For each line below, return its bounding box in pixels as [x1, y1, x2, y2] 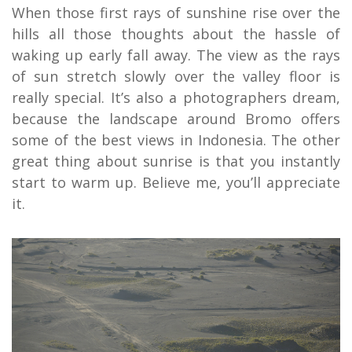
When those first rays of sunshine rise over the [12, 3, 340, 23]
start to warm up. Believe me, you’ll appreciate [12, 173, 340, 192]
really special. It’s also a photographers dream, [12, 88, 340, 108]
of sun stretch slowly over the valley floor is [12, 67, 340, 86]
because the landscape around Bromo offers [12, 109, 340, 129]
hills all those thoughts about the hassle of [12, 24, 340, 44]
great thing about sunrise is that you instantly [12, 152, 340, 171]
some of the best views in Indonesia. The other [12, 130, 340, 150]
